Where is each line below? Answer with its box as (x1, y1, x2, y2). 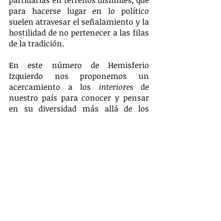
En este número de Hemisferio (9, 59, 149, 71)
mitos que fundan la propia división (9, 113, 149, 125)
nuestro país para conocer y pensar (9, 92, 149, 103)
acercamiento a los (9, 81, 99, 92)
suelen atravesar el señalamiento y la (9, 16, 149, 27)
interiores (98, 81, 133, 92)
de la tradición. (9, 37, 64, 49)
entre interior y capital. (9, 124, 95, 136)
